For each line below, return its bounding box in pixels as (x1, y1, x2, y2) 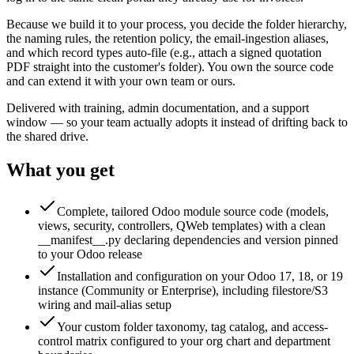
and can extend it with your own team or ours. (6, 74, 235, 88)
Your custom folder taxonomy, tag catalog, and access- (57, 320, 328, 333)
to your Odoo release (38, 247, 142, 261)
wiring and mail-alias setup (38, 298, 171, 311)
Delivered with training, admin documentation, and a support (6, 101, 309, 115)
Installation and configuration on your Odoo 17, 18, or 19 (57, 269, 343, 283)
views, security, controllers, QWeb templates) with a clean (38, 219, 326, 232)
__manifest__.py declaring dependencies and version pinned (38, 233, 338, 247)
